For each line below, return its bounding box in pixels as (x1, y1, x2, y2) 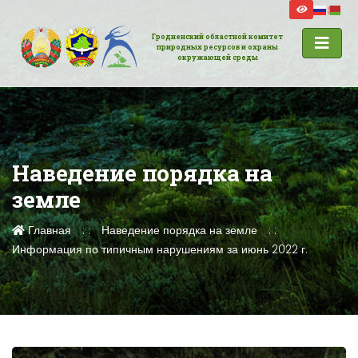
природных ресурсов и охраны (157, 42, 279, 52)
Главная (25, 222, 71, 238)
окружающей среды (177, 53, 258, 62)
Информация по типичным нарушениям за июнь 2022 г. (12, 241, 308, 257)
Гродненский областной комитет (152, 32, 284, 42)
